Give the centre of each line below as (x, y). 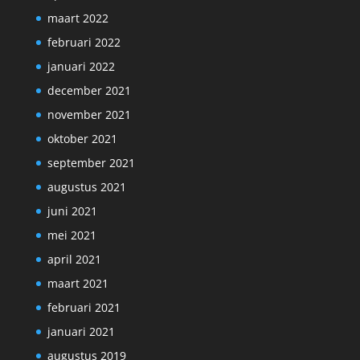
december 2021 (89, 91)
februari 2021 (84, 308)
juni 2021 (72, 211)
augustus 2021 (86, 187)
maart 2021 (78, 284)
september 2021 (91, 163)
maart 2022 (78, 18)
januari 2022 (81, 67)
